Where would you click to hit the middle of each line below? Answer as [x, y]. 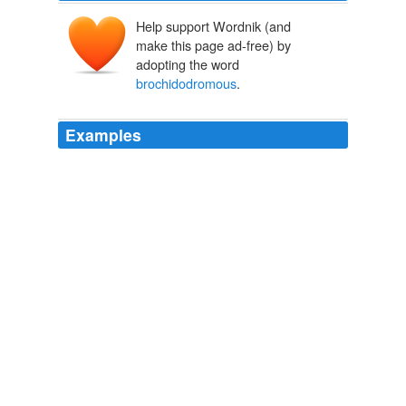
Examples [103, 135]
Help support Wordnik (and [213, 26]
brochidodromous [186, 83]
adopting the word [188, 64]
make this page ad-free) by [213, 45]
